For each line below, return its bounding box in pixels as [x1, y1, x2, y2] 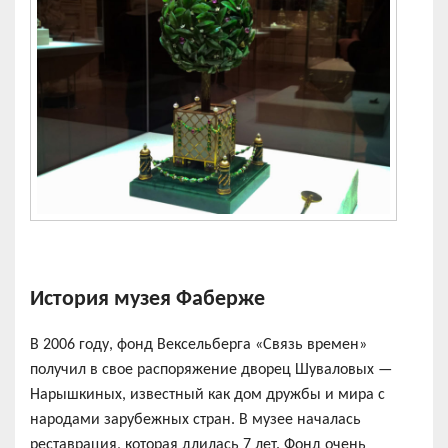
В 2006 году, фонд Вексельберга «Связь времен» [30, 336, 367, 353]
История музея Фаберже [30, 287, 265, 311]
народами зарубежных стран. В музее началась [30, 411, 361, 428]
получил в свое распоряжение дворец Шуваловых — [30, 361, 392, 378]
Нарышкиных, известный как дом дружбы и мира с [30, 386, 385, 403]
